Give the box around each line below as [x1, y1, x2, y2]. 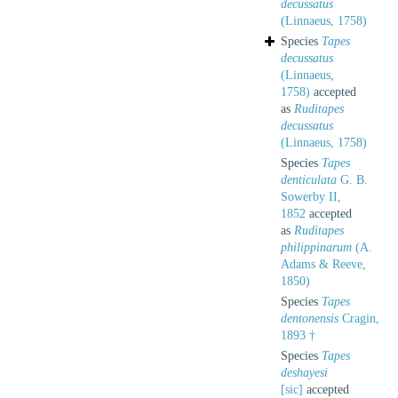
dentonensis [281, 311, 338, 325]
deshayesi [281, 365, 328, 379]
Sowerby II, [281, 189, 341, 203]
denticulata [281, 172, 337, 187]
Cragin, [338, 311, 379, 325]
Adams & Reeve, [281, 257, 366, 271]
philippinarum [281, 240, 352, 254]
